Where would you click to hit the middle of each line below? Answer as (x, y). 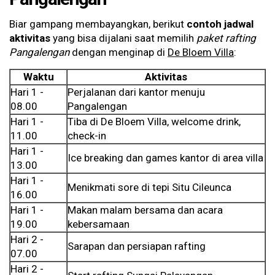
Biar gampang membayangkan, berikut (98, 24)
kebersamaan (99, 224)
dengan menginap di (118, 52)
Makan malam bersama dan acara (145, 210)
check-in (87, 135)
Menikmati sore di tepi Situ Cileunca (149, 187)
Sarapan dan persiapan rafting (137, 246)
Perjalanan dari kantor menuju (136, 92)
